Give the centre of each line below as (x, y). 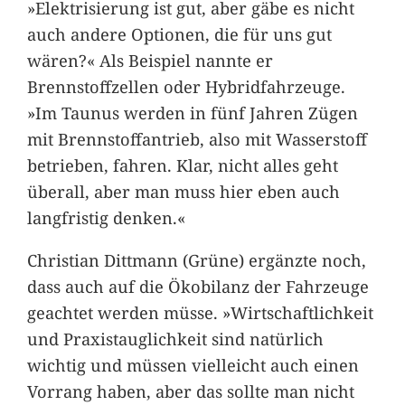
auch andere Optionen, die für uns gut (179, 33)
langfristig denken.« (106, 217)
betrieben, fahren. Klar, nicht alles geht (182, 165)
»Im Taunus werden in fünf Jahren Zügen (192, 112)
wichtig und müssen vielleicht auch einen (193, 365)
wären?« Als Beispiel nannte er (150, 60)
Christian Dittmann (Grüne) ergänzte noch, (196, 260)
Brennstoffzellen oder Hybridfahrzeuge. (186, 86)
